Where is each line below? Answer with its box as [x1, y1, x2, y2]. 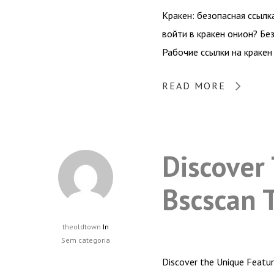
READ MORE [162, 79, 226, 92]
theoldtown [62, 221, 101, 231]
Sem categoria [61, 235, 110, 245]
